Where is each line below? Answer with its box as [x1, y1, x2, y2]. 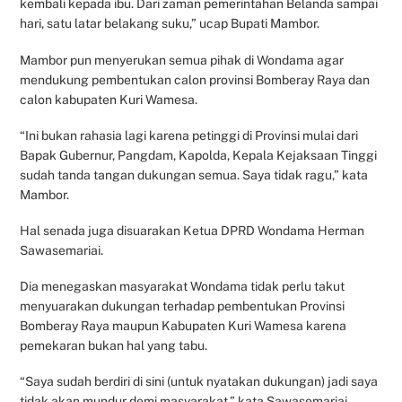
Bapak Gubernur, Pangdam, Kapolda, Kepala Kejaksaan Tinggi [20, 147, 378, 162]
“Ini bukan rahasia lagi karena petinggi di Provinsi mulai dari [20, 127, 359, 143]
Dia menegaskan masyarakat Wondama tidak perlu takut [20, 279, 345, 294]
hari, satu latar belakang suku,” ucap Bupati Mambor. [20, 16, 320, 31]
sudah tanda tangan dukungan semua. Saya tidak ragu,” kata [20, 167, 369, 182]
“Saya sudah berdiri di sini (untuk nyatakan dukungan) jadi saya [20, 374, 379, 389]
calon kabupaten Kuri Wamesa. [20, 92, 198, 107]
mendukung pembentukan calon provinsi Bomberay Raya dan [20, 72, 371, 87]
